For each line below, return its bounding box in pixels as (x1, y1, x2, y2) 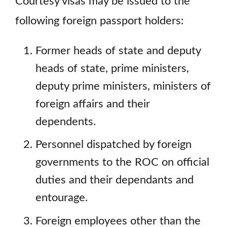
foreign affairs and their (35, 98, 150, 109)
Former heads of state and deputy (35, 45, 201, 56)
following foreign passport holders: (15, 16, 184, 27)
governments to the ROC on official (35, 157, 209, 168)
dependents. (35, 116, 96, 127)
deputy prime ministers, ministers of (35, 81, 211, 92)
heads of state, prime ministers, (35, 63, 189, 74)
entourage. (35, 193, 88, 204)
